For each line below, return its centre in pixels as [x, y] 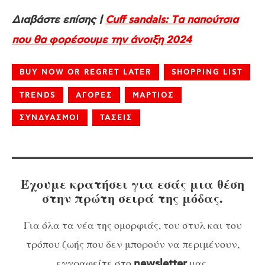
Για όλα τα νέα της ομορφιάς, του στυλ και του [132, 225]
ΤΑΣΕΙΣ [116, 118]
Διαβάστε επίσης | [59, 20]
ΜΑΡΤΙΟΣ [153, 95]
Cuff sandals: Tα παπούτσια [172, 20]
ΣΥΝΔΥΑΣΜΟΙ [50, 118]
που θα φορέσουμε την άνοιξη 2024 [102, 40]
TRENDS [38, 95]
